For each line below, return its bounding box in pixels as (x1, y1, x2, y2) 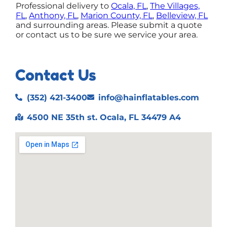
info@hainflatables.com (98, 92, 199, 102)
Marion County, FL (81, 10, 153, 20)
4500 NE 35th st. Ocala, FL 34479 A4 (26, 112, 181, 122)
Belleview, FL (156, 10, 208, 20)
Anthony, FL (29, 10, 78, 20)
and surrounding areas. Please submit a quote (16, 20, 203, 30)
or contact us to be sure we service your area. (16, 29, 198, 40)
